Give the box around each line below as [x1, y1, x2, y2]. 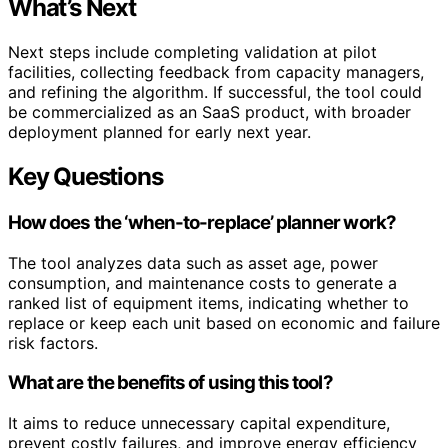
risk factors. [8, 332, 98, 353]
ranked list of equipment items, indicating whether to [8, 292, 409, 313]
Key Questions [8, 162, 163, 192]
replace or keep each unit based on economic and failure [8, 312, 440, 333]
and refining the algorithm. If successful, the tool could [8, 82, 422, 103]
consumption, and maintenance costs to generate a [8, 272, 397, 293]
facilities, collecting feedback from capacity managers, [8, 62, 424, 83]
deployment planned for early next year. [8, 122, 311, 143]
